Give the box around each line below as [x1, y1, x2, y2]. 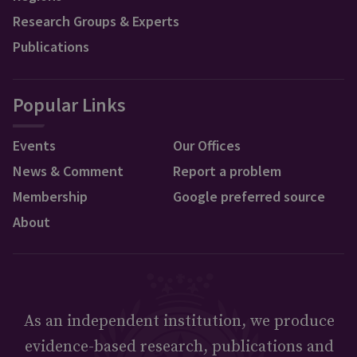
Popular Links [13, 92, 126, 117]
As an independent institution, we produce [23, 311, 335, 331]
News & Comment [13, 162, 124, 180]
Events [13, 136, 56, 155]
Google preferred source [173, 187, 325, 206]
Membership [13, 187, 88, 206]
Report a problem [173, 162, 281, 180]
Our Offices [173, 136, 241, 155]
